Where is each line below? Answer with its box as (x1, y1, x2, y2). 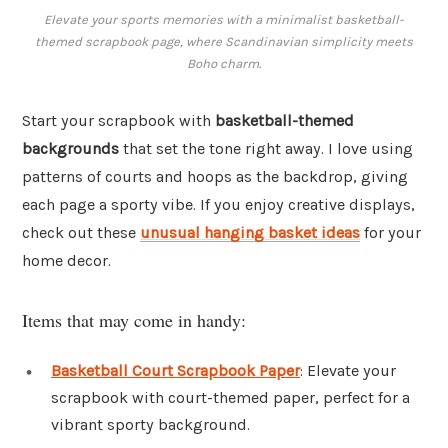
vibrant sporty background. (51, 414, 250, 434)
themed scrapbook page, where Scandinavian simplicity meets (35, 34, 413, 50)
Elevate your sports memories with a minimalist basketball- (44, 12, 404, 28)
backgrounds (22, 139, 119, 159)
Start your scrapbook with (22, 111, 215, 131)
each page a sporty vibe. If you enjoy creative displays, (22, 195, 415, 215)
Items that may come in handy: (22, 307, 246, 332)
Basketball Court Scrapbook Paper (51, 360, 300, 380)
